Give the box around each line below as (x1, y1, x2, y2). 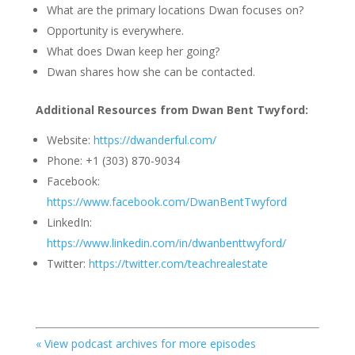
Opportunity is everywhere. (46, 23, 184, 38)
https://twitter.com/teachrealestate (88, 256, 268, 271)
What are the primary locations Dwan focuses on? (46, 2, 303, 17)
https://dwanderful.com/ (93, 132, 216, 147)
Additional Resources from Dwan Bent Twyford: (35, 102, 308, 117)
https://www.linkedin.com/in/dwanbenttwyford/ (46, 235, 286, 250)
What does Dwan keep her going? (46, 44, 219, 59)
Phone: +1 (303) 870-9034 (46, 153, 180, 168)
